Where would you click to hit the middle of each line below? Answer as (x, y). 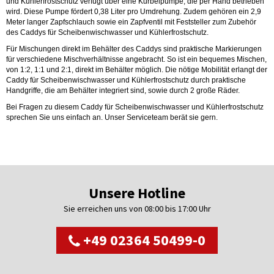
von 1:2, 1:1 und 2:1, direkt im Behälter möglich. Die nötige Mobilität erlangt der (137, 70)
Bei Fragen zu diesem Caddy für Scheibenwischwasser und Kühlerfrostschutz (135, 107)
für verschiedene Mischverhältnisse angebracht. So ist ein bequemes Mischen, (136, 59)
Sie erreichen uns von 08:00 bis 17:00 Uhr (137, 209)
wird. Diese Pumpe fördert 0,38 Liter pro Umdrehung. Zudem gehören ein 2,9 (134, 12)
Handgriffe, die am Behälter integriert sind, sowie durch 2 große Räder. (123, 91)
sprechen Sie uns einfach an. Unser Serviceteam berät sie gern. (112, 117)
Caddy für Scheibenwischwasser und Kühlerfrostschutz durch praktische (126, 80)
